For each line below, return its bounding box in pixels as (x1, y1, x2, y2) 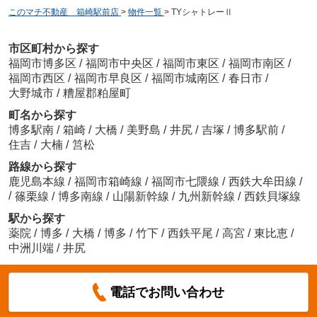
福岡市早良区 (74, 71, 142, 84)
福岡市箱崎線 (74, 175, 145, 188)
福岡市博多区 (8, 57, 76, 69)
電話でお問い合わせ (110, 284, 225, 299)
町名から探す (8, 108, 76, 121)
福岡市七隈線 (151, 175, 222, 188)
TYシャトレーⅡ (171, 7, 233, 18)
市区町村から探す (8, 42, 99, 54)
